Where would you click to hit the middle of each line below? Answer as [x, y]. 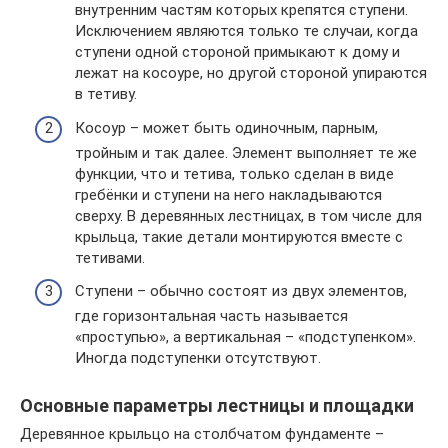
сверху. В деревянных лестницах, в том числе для [248, 215]
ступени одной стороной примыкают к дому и [237, 52]
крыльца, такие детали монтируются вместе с [239, 236]
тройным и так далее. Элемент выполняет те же [246, 152]
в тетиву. [106, 94]
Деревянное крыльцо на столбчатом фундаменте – [202, 434]
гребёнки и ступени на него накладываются [228, 194]
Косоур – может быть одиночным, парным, [226, 127]
